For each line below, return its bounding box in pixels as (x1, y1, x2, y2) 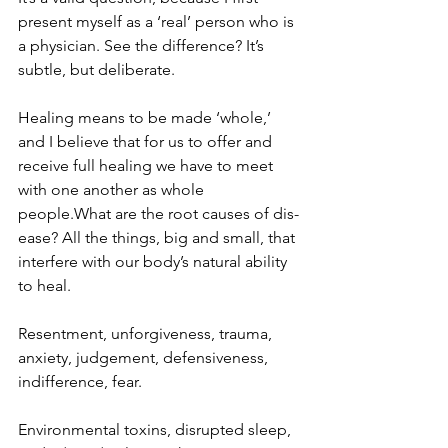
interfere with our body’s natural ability (18, 252, 291, 271)
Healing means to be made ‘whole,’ (18, 108, 275, 127)
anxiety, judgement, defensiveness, (18, 348, 272, 367)
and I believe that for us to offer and (18, 132, 276, 151)
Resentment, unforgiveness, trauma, (18, 324, 276, 343)
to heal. (18, 276, 71, 295)
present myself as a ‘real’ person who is (18, 12, 298, 31)
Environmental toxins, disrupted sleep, (18, 420, 295, 439)
